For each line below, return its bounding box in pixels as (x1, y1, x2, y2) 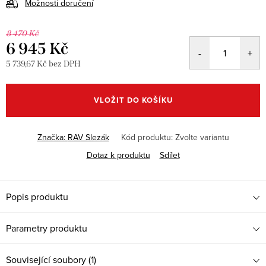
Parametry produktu (6, 221, 87, 235)
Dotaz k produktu (86, 149, 150, 161)
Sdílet (159, 149, 180, 161)
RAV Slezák (67, 131, 109, 143)
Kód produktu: (121, 131, 173, 143)
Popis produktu (6, 190, 68, 203)
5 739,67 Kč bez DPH (6, 59, 81, 69)
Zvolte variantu (175, 131, 229, 143)
